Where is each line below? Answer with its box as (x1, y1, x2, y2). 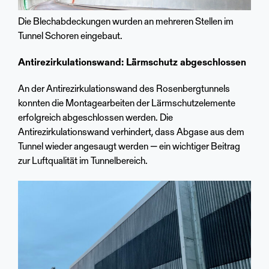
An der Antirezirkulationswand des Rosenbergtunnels (18, 85, 230, 95)
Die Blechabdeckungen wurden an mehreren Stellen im (18, 17, 234, 28)
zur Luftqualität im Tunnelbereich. (18, 157, 148, 167)
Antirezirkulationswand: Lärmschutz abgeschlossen (18, 58, 246, 68)
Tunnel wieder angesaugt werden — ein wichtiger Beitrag (18, 142, 240, 153)
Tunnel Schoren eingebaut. (18, 32, 122, 42)
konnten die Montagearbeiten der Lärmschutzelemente (18, 99, 235, 109)
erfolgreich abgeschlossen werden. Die (18, 113, 173, 124)
